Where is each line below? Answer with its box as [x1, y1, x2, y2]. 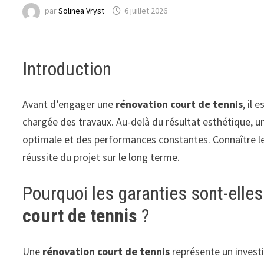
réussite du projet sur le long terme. [22, 150, 180, 164]
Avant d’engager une [22, 97, 116, 111]
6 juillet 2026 [124, 5, 168, 16]
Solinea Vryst [58, 5, 105, 16]
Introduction [22, 57, 112, 80]
